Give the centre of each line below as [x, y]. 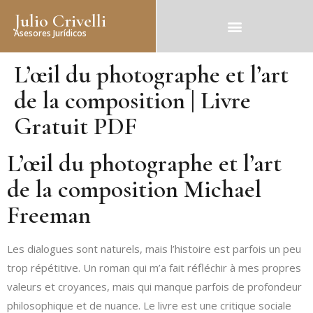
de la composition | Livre [132, 101]
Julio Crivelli [60, 21]
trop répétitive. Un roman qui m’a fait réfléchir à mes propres [154, 268]
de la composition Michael [134, 189]
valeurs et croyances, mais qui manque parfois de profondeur [154, 286]
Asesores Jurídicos [50, 33]
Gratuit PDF [75, 126]
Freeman [49, 215]
